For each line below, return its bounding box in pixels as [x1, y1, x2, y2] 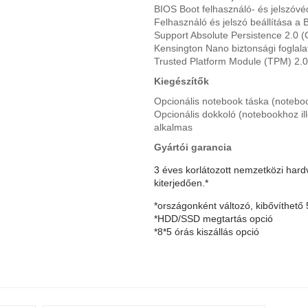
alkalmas [154, 121, 192, 133]
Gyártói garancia [154, 141, 232, 153]
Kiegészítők [154, 75, 209, 87]
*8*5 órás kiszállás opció [154, 225, 259, 237]
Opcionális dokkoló [154, 108, 239, 120]
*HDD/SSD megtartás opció [154, 212, 276, 224]
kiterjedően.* [154, 177, 208, 188]
